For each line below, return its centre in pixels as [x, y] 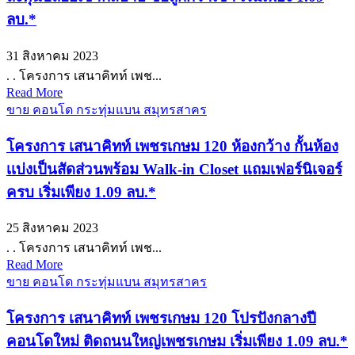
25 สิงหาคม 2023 [52, 228]
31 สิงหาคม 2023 [52, 56]
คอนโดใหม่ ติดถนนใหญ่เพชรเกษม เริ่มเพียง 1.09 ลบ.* [177, 342]
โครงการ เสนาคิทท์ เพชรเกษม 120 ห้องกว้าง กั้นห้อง [172, 146]
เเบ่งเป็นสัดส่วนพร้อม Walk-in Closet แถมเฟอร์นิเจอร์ [174, 169]
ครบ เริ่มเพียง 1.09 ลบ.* [81, 192]
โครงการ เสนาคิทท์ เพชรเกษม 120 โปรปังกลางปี [161, 319]
